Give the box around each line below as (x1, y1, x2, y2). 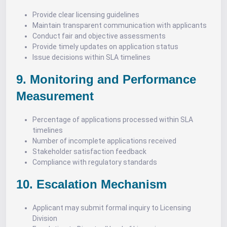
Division (32, 214, 57, 222)
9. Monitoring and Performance (16, 72, 196, 86)
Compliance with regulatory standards (32, 158, 157, 166)
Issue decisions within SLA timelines (32, 53, 150, 61)
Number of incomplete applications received (32, 137, 176, 145)
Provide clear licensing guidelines (32, 11, 139, 19)
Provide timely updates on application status (32, 43, 178, 51)
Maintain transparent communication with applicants (32, 21, 207, 29)
